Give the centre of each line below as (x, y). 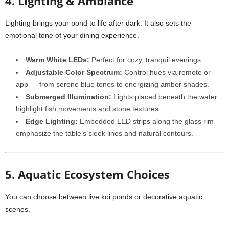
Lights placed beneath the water (164, 97)
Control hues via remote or (166, 72)
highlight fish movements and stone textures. (88, 109)
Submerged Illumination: (68, 97)
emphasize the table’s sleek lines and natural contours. (105, 133)
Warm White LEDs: (58, 60)
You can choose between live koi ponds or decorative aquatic (104, 197)
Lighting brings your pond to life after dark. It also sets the (98, 23)
